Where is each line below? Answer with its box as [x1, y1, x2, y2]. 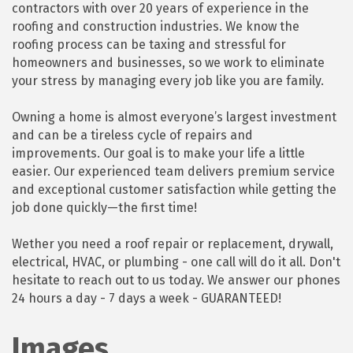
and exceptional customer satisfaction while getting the [12, 182, 336, 198]
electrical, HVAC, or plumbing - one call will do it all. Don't [12, 255, 340, 270]
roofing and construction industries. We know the [12, 19, 299, 35]
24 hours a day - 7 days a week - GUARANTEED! [12, 291, 281, 307]
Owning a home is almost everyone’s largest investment [12, 110, 336, 125]
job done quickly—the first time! [12, 200, 197, 216]
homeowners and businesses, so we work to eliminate [12, 55, 325, 71]
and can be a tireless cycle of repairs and [12, 128, 253, 143]
